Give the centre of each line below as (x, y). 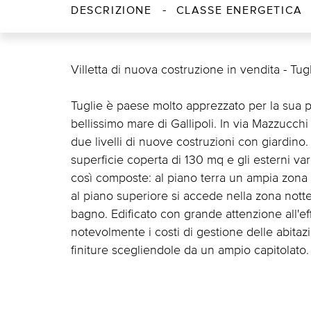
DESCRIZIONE (111, 11)
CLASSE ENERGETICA (239, 11)
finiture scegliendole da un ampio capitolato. (190, 250)
